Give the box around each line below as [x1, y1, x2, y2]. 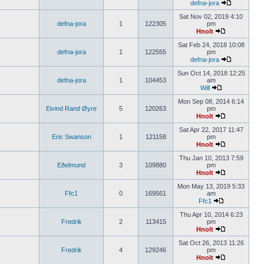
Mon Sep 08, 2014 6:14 [178, 98, 244, 105]
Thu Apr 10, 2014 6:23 [179, 211, 243, 218]
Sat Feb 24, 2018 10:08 [177, 41, 245, 48]
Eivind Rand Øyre [46, 105, 97, 112]
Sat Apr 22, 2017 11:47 [179, 126, 243, 133]
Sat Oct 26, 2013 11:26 [178, 239, 244, 246]
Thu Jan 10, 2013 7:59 [179, 154, 243, 161]
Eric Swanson [51, 133, 91, 140]
